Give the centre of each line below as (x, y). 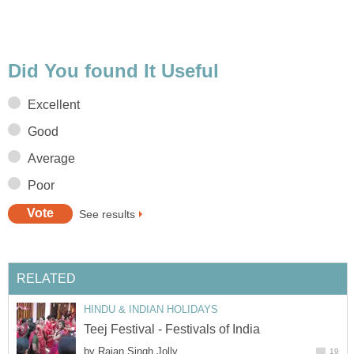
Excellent (54, 104)
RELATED (46, 279)
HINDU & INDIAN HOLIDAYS (151, 310)
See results (107, 214)
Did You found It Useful (113, 70)
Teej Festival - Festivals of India (172, 329)
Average (51, 158)
